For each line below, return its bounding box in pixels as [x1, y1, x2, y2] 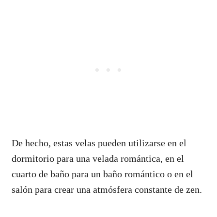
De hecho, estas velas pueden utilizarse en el [12, 137, 186, 148]
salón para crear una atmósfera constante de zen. [12, 184, 202, 195]
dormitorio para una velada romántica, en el [12, 153, 184, 164]
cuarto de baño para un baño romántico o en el [12, 168, 193, 179]
